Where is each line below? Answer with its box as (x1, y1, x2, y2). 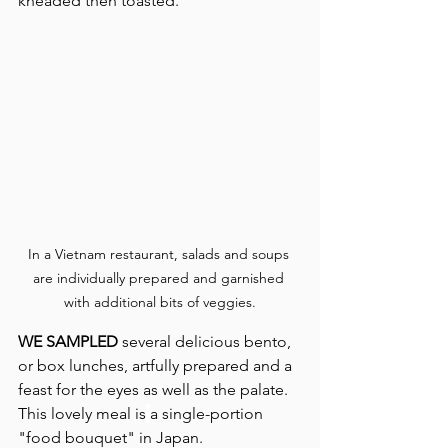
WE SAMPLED (18, 332, 118, 351)
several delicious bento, (118, 332, 295, 351)
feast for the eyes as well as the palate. (18, 380, 292, 399)
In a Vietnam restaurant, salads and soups (27, 245, 293, 263)
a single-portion (150, 404, 267, 423)
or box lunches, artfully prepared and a (18, 356, 296, 375)
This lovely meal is (18, 404, 146, 423)
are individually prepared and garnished (32, 269, 288, 287)
